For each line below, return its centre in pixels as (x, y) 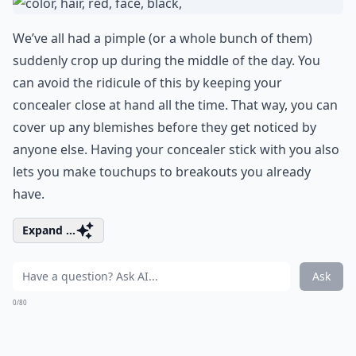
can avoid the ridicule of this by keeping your (147, 83)
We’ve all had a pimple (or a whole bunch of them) (163, 38)
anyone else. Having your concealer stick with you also (176, 149)
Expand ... (49, 230)
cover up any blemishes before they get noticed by (164, 127)
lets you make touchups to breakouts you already (162, 172)
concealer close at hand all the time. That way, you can (175, 105)
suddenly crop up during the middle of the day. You (166, 60)
